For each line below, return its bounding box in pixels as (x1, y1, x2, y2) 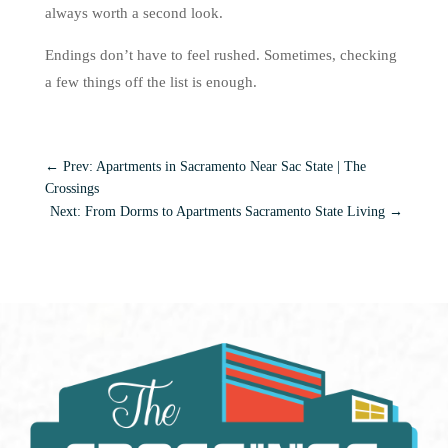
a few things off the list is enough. (44, 74, 257, 90)
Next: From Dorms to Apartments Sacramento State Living (50, 204, 386, 219)
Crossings (44, 181, 99, 196)
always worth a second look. (44, 5, 223, 21)
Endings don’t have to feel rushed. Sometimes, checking (44, 47, 397, 63)
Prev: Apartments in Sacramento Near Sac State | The (62, 159, 366, 174)
